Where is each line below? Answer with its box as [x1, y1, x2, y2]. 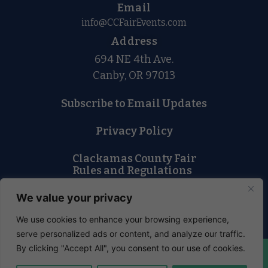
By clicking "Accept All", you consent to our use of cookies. [16, 243, 245, 253]
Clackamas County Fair [72, 151, 196, 165]
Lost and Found [93, 191, 175, 205]
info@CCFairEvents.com [81, 16, 187, 28]
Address [111, 34, 157, 48]
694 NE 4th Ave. [95, 52, 173, 66]
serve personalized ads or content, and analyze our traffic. [16, 229, 245, 239]
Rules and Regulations [72, 163, 192, 177]
